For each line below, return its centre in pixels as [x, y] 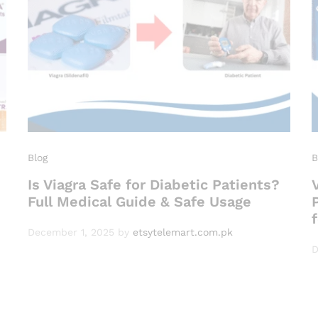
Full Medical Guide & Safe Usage [139, 202]
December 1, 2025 [71, 232]
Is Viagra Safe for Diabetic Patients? [154, 185]
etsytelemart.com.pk [183, 232]
